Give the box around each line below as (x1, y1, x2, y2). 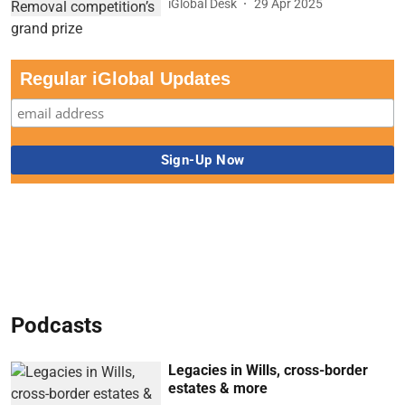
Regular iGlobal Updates (20, 69, 231, 89)
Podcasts (11, 313, 102, 339)
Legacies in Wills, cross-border (168, 362, 369, 380)
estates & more (168, 380, 268, 398)
